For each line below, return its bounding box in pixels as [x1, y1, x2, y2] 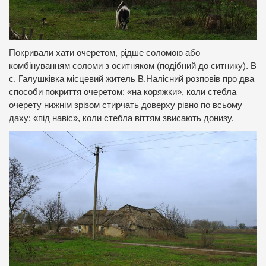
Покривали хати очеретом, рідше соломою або [9, 47, 200, 58]
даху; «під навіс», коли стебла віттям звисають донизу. [9, 113, 234, 123]
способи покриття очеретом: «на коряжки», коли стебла [9, 87, 236, 97]
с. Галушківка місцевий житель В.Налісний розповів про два [9, 74, 254, 84]
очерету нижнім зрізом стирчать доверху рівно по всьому [9, 100, 242, 110]
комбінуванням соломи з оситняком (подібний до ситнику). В [9, 61, 256, 71]
